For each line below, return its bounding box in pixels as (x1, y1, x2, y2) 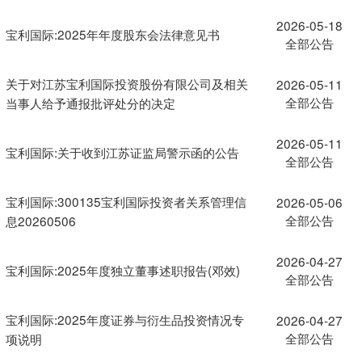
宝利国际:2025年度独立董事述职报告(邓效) (5, 260, 240, 279)
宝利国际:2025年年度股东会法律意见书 (5, 24, 220, 43)
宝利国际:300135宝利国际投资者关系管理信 (5, 192, 246, 210)
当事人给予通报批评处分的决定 (5, 93, 175, 112)
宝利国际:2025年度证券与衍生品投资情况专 (5, 309, 244, 328)
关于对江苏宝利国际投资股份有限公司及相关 (5, 74, 248, 92)
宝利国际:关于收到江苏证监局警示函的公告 (5, 142, 239, 161)
